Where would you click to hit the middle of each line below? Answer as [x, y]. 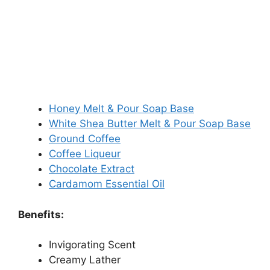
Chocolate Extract [92, 169]
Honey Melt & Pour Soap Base [121, 109]
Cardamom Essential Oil [107, 184]
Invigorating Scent [92, 245]
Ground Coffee [85, 139]
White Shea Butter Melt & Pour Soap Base [150, 124]
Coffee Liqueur [85, 154]
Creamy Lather [85, 260]
